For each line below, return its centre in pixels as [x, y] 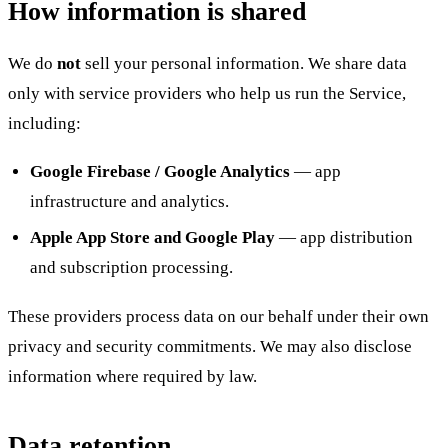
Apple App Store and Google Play [153, 238]
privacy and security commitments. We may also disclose [210, 346]
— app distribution [344, 238]
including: [44, 123]
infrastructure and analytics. [130, 202]
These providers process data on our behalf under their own [218, 316]
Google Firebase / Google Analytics [160, 172]
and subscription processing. [132, 268]
